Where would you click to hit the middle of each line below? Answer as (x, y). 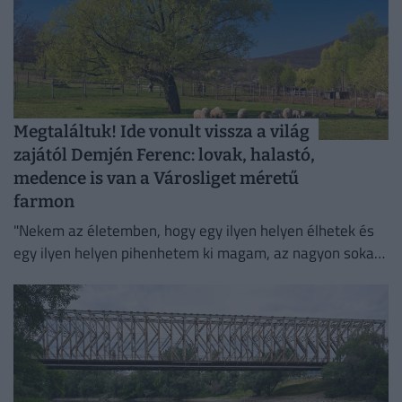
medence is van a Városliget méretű (156, 178)
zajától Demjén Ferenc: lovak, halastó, (164, 154)
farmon (44, 201)
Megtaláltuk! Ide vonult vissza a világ (162, 131)
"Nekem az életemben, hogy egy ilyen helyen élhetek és (194, 230)
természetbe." (59, 297)
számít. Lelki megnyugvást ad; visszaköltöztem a (172, 275)
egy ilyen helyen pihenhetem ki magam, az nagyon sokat (197, 253)
